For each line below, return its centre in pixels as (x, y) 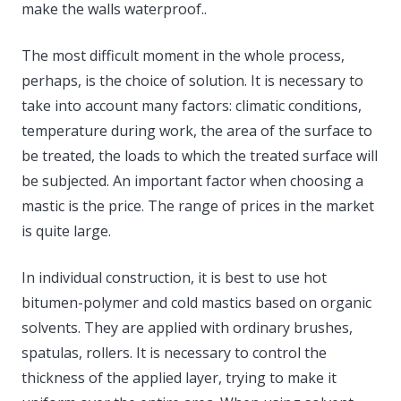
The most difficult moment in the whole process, (183, 55)
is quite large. (66, 230)
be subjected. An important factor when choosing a (192, 180)
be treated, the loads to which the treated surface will (200, 155)
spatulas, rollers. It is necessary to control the (174, 352)
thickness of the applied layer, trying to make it (179, 377)
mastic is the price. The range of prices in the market (198, 205)
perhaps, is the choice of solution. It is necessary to (192, 80)
